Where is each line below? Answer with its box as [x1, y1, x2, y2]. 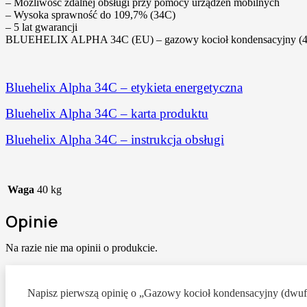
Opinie [5, 210, 58, 233]
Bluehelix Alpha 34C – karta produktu [5, 106, 208, 121]
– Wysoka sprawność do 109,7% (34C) [5, 9, 175, 21]
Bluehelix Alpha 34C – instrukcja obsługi [5, 132, 224, 147]
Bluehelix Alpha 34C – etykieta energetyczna [5, 80, 243, 95]
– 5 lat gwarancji [5, 21, 77, 34]
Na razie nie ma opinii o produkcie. [5, 242, 158, 254]
